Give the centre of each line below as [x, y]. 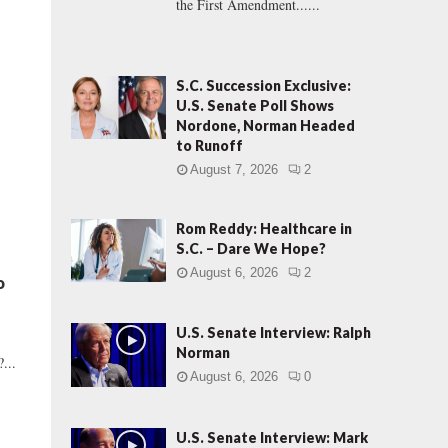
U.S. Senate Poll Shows [255, 105]
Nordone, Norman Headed [265, 125]
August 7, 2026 [234, 169]
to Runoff [209, 145]
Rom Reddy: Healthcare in [264, 228]
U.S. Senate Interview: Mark [272, 437]
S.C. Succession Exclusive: [263, 85]
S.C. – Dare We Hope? [251, 248]
